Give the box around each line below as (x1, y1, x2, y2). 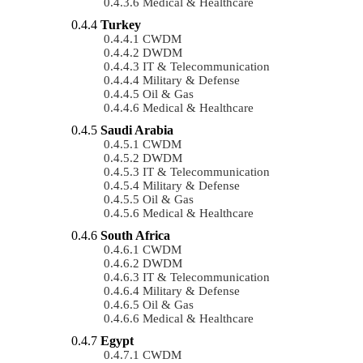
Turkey (100, 17, 141, 32)
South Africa (100, 228, 170, 242)
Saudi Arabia (100, 122, 173, 137)
